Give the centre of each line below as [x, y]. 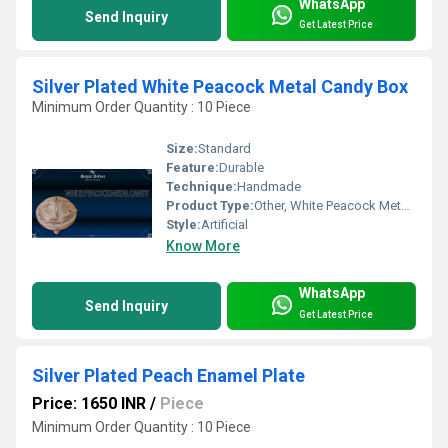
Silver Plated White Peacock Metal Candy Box [220, 86]
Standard [224, 149]
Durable [241, 168]
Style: [183, 225]
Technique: [201, 187]
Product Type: [210, 206]
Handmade [269, 187]
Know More [203, 246]
